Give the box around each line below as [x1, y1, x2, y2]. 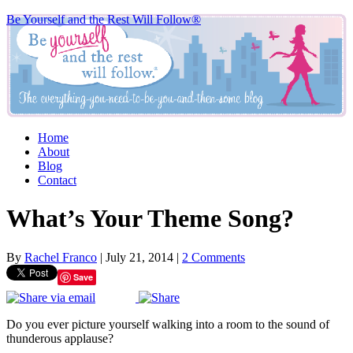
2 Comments [182, 250, 245, 264]
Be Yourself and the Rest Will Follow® [6, 13, 201, 26]
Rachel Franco [24, 250, 97, 264]
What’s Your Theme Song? [6, 204, 294, 233]
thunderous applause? [6, 331, 113, 345]
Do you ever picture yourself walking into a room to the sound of [6, 317, 329, 331]
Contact [38, 173, 76, 187]
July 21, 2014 [106, 250, 173, 264]
